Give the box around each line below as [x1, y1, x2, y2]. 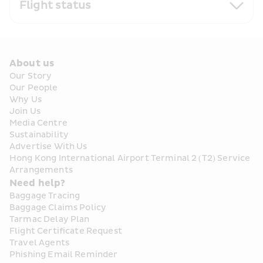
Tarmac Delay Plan [9, 214, 90, 224]
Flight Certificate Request [9, 226, 122, 236]
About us [9, 58, 55, 69]
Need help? [9, 177, 66, 189]
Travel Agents [9, 238, 69, 248]
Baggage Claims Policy [9, 203, 107, 213]
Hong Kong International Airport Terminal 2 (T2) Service [9, 153, 251, 163]
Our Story [9, 71, 52, 81]
